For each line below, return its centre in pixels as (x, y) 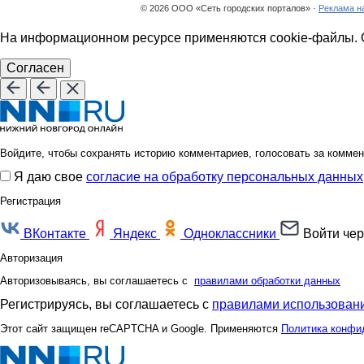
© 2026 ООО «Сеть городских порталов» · (230, 8)
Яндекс (135, 234)
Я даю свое (50, 177)
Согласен (35, 68)
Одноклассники (230, 234)
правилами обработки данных (267, 281)
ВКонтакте (55, 234)
